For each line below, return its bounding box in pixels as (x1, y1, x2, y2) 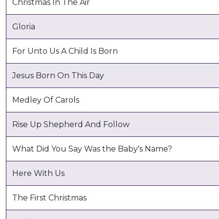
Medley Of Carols (12, 95, 79, 105)
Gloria (12, 22, 35, 31)
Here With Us (12, 168, 65, 178)
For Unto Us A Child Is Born (12, 46, 118, 56)
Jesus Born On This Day (12, 70, 104, 80)
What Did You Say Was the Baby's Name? (12, 144, 172, 153)
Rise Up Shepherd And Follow (12, 119, 130, 129)
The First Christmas (12, 193, 87, 202)
